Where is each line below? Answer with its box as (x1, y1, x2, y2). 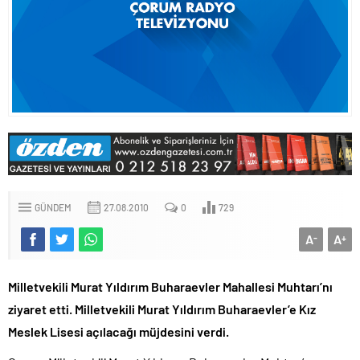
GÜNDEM (35, 201, 72, 213)
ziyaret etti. (8, 301, 75, 317)
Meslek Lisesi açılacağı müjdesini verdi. (8, 323, 229, 339)
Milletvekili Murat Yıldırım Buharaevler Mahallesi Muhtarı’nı (8, 278, 333, 294)
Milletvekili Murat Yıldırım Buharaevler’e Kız (75, 301, 316, 317)
